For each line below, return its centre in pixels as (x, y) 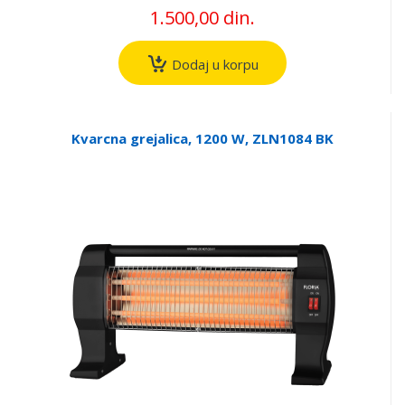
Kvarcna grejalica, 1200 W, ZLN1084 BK (202, 138)
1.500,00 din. (202, 18)
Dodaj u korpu (213, 64)
